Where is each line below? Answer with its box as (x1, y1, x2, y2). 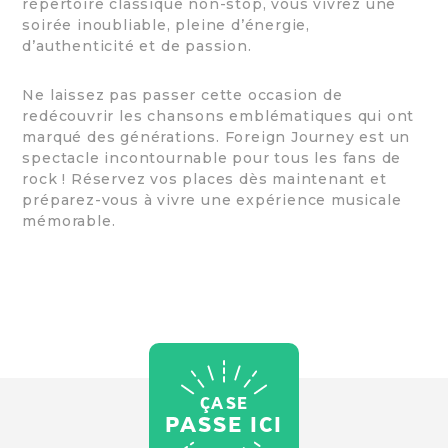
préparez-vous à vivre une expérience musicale (22, 191, 402, 210)
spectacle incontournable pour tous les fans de (22, 149, 402, 168)
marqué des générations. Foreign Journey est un (22, 128, 411, 147)
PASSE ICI (165, 412, 283, 437)
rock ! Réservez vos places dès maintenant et (22, 170, 387, 189)
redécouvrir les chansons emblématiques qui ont (22, 107, 415, 126)
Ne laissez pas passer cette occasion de (22, 86, 343, 105)
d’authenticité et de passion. (22, 37, 252, 56)
